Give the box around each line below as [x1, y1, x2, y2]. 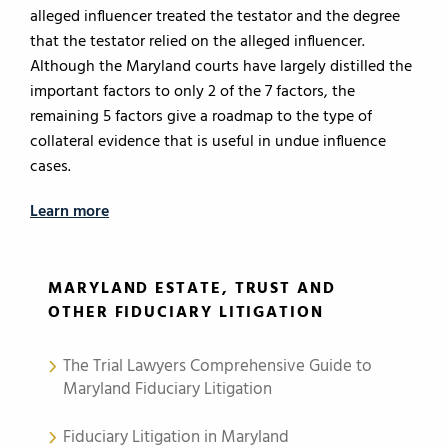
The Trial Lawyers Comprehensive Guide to [63, 353, 372, 380]
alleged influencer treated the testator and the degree [30, 4, 400, 30]
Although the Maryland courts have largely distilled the [30, 54, 412, 80]
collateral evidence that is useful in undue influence [30, 129, 386, 155]
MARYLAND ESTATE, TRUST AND [48, 276, 336, 302]
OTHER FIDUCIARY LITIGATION [48, 300, 324, 326]
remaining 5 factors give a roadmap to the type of [30, 104, 372, 130]
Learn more [30, 199, 109, 225]
